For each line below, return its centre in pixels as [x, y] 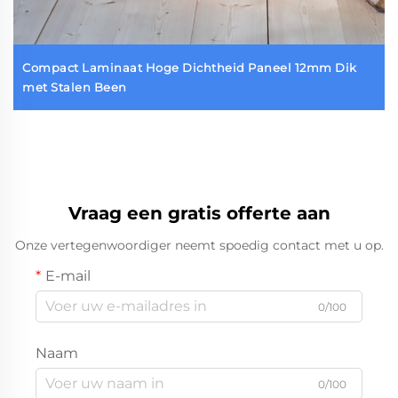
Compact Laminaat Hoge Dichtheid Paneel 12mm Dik [190, 67]
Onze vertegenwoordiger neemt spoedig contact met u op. [199, 245]
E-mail [68, 275]
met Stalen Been [75, 87]
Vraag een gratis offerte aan [199, 213]
